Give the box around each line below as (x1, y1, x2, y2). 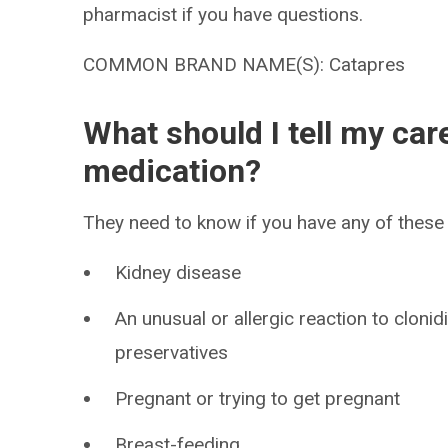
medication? (83, 152, 262, 190)
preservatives (115, 341, 229, 364)
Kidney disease (115, 261, 242, 284)
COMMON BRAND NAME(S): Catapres (83, 53, 406, 76)
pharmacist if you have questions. (83, 3, 364, 26)
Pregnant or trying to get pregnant (115, 387, 401, 410)
